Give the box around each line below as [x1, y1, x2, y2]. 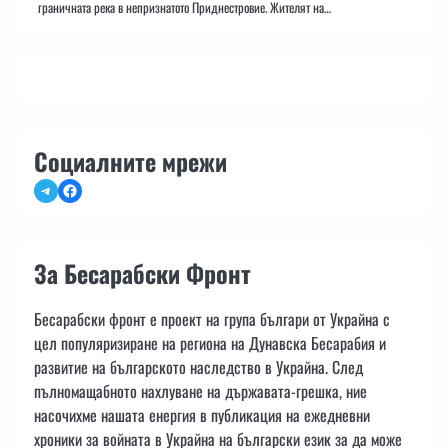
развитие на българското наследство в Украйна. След [34, 355, 363, 380]
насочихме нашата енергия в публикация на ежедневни [34, 403, 370, 428]
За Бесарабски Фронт [34, 255, 251, 292]
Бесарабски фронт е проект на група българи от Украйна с [34, 307, 390, 332]
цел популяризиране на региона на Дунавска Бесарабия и [34, 331, 386, 356]
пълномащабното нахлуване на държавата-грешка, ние [34, 379, 367, 404]
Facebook [61, 177, 116, 202]
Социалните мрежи [34, 143, 227, 180]
